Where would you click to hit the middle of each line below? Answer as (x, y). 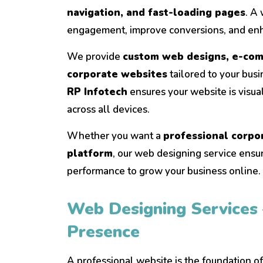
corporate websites (117, 75)
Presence (103, 232)
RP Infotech (97, 92)
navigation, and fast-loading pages (156, 13)
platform (90, 154)
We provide (95, 57)
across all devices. (108, 110)
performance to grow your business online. (164, 171)
